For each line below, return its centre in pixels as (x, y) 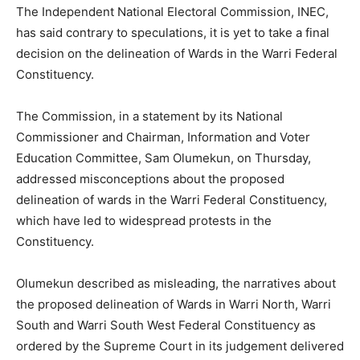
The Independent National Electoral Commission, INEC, (172, 12)
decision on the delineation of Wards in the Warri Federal (177, 54)
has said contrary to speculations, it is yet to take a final (173, 33)
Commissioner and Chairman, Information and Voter (163, 137)
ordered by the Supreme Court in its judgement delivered (180, 346)
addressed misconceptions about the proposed (150, 179)
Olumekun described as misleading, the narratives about (176, 284)
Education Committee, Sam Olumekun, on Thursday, (164, 158)
